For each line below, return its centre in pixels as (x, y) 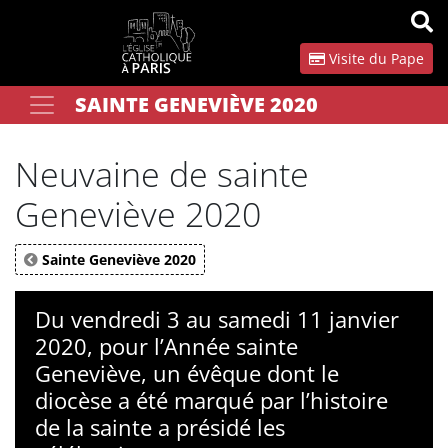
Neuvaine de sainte (162, 174)
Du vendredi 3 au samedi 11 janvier (217, 319)
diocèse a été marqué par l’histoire (211, 400)
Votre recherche (67, 103)
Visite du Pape (374, 58)
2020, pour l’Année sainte (166, 346)
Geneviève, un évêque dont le (187, 373)
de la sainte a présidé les (160, 427)
